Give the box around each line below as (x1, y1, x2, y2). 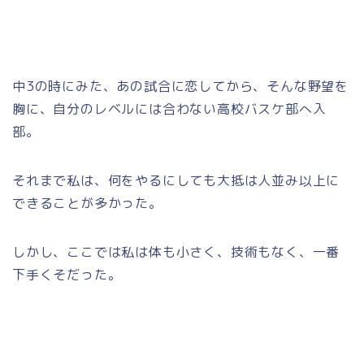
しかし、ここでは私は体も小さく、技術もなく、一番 (12, 242, 340, 261)
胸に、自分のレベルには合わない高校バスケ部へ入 (12, 99, 327, 118)
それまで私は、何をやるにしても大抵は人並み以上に (12, 171, 340, 189)
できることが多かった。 (12, 193, 162, 212)
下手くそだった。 (12, 265, 122, 284)
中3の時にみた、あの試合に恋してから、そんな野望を (12, 76, 349, 95)
